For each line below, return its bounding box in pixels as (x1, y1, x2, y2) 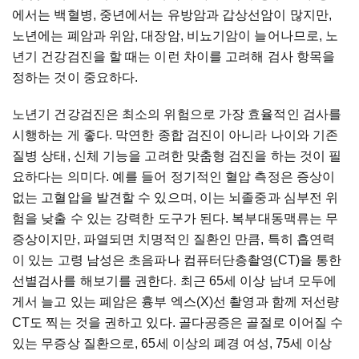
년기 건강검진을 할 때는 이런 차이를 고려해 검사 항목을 (12, 49, 336, 63)
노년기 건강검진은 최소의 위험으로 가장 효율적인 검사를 (12, 107, 342, 121)
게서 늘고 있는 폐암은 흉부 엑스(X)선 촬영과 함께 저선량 (12, 294, 340, 309)
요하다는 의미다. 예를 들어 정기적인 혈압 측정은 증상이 (12, 169, 336, 184)
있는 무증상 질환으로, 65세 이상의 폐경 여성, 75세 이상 (12, 336, 333, 350)
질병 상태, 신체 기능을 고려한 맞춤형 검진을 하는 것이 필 (12, 148, 342, 163)
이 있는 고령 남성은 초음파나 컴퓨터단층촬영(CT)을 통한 (12, 252, 342, 267)
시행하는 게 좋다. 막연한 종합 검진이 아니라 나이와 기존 (12, 127, 339, 142)
